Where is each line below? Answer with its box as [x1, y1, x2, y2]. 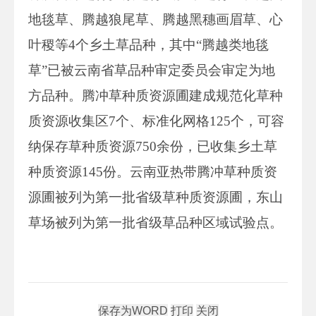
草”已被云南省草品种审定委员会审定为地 [28, 62, 275, 78]
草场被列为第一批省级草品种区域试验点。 [28, 214, 283, 230]
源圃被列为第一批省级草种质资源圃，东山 [28, 189, 283, 205]
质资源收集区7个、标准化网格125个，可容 [28, 113, 284, 128]
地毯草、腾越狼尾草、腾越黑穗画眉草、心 [28, 11, 283, 27]
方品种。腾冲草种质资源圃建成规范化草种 [28, 87, 283, 103]
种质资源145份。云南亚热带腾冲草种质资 [28, 164, 277, 179]
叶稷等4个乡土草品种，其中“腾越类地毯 [28, 37, 269, 52]
